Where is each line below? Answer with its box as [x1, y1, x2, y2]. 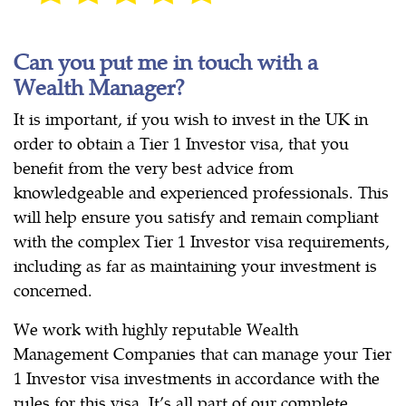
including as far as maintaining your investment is [14, 254, 377, 277]
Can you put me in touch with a [14, 45, 318, 77]
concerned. [14, 278, 92, 302]
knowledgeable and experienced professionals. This [14, 180, 389, 204]
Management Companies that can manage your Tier [14, 342, 391, 365]
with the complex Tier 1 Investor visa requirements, [14, 229, 390, 253]
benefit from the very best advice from [14, 156, 294, 179]
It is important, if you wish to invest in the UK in [14, 107, 368, 130]
